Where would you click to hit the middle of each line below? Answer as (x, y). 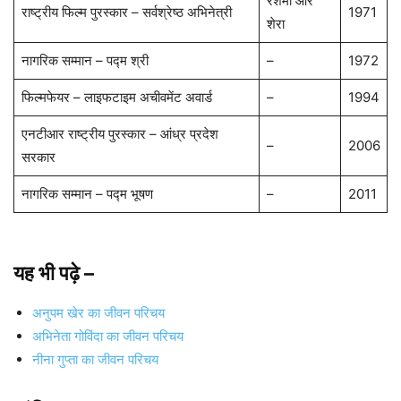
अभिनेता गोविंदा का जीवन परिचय (108, 337)
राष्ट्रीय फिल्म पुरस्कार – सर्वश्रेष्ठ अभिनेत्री (126, 13)
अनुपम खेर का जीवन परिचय (98, 313)
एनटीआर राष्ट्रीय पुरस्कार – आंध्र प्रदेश (119, 134)
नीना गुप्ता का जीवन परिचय (97, 360)
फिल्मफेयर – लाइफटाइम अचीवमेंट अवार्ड (116, 98)
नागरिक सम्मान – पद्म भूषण (87, 194)
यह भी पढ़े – (54, 273)
